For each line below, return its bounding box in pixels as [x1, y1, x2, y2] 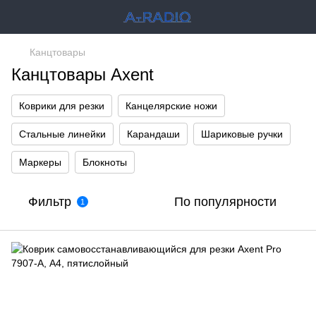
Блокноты [83, 157, 127, 168]
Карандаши [127, 128, 180, 140]
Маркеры [19, 157, 61, 168]
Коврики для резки [19, 100, 104, 111]
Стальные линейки [19, 128, 106, 140]
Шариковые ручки [201, 128, 283, 140]
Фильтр [28, 195, 71, 209]
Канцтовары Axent [11, 65, 154, 84]
